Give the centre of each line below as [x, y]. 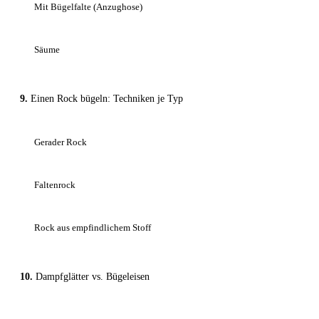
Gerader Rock [61, 142]
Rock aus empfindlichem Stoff [93, 228]
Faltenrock [55, 185]
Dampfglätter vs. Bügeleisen [93, 277]
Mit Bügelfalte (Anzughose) [88, 7]
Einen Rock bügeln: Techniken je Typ [107, 99]
